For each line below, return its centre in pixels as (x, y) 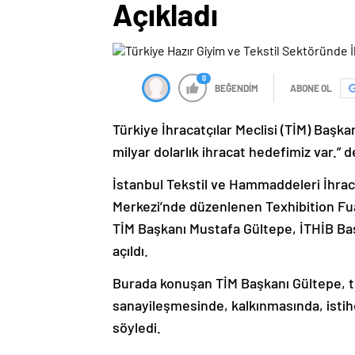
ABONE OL (311, 88)
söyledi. (137, 328)
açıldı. (130, 251)
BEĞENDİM (237, 88)
